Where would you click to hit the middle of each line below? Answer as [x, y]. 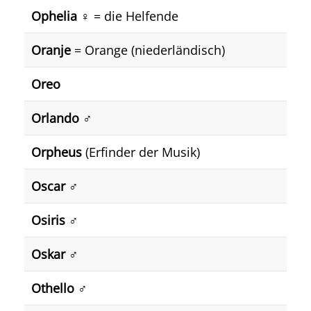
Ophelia [54, 16]
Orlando [55, 118]
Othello [53, 288]
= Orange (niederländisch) [148, 50]
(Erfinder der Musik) [141, 152]
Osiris [48, 220]
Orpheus [57, 152]
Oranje [51, 50]
